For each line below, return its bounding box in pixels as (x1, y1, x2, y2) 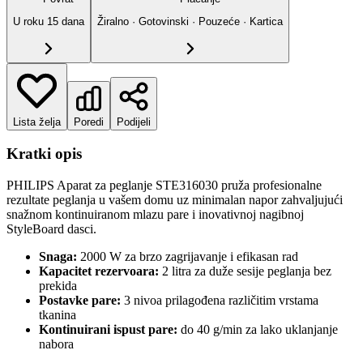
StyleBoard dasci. (6, 221, 96, 236)
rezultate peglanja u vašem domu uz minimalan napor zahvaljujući (6, 192, 343, 207)
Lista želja (13, 115, 61, 128)
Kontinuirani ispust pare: (39, 322, 177, 336)
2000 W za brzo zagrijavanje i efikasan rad (77, 249, 298, 263)
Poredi (74, 115, 104, 128)
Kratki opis (6, 145, 82, 163)
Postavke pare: (39, 293, 121, 307)
